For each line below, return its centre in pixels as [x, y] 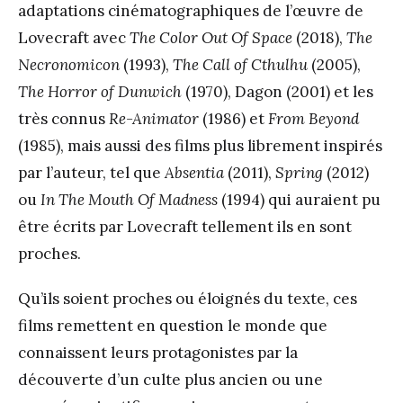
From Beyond [313, 119]
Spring [301, 173]
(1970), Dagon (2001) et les [278, 92]
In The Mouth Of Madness [129, 200]
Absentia [194, 173]
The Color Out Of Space [211, 38]
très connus [63, 119]
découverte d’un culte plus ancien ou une [170, 380]
